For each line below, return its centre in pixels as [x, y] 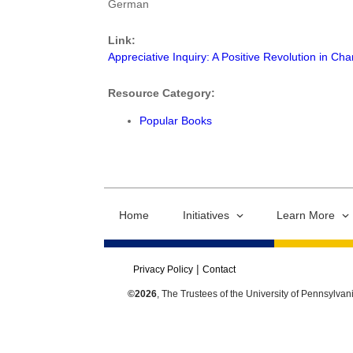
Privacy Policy [163, 269]
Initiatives [206, 215]
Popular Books [176, 121]
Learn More [306, 215]
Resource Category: [163, 93]
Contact [219, 269]
